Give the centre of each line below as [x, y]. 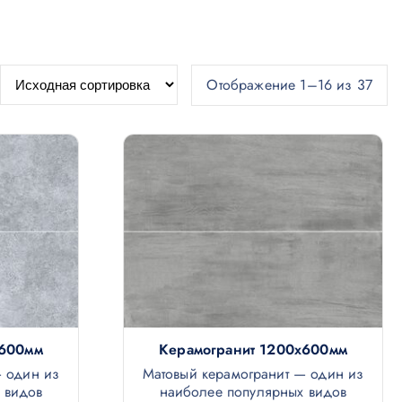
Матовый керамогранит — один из [253, 374]
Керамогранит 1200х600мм [253, 350]
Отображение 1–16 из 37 [289, 84]
